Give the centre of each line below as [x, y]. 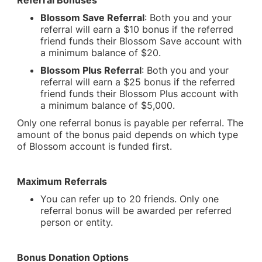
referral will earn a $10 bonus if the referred [137, 29]
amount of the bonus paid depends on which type [128, 135]
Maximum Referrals [62, 181]
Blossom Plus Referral [91, 70]
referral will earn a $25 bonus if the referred [138, 82]
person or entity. [77, 222]
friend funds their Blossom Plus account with [139, 94]
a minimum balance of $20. [101, 53]
